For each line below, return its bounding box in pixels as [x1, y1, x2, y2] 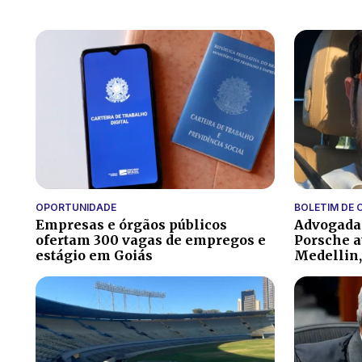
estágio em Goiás [36, 247, 153, 264]
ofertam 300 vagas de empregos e [36, 232, 266, 249]
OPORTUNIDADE [36, 201, 116, 214]
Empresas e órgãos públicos [36, 217, 227, 234]
